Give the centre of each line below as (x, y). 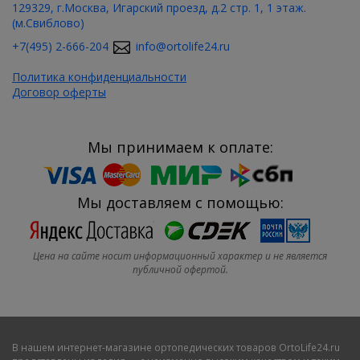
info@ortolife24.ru (183, 46)
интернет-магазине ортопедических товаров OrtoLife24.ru (198, 347)
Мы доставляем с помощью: (180, 202)
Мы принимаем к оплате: (180, 147)
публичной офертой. (180, 269)
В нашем (35, 347)
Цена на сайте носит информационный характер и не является (180, 256)
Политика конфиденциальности (99, 76)
